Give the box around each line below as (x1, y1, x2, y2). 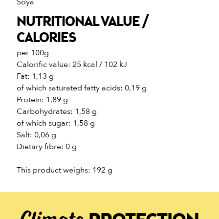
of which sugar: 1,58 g (16, 117, 95, 129)
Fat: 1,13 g (16, 70, 54, 82)
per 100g (16, 47, 49, 58)
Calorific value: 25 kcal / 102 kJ (16, 59, 127, 70)
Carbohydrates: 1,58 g (16, 106, 97, 117)
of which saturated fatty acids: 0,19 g (16, 82, 147, 93)
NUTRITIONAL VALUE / (16, 13, 149, 32)
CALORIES (16, 29, 76, 48)
